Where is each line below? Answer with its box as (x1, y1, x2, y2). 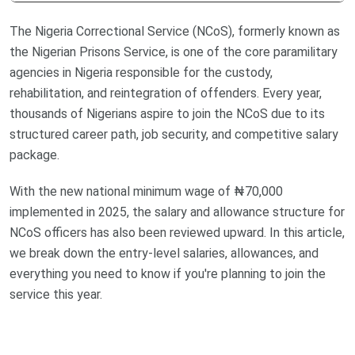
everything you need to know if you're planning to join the (10, 266, 326, 282)
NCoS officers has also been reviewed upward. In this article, (10, 225, 345, 241)
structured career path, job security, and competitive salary (10, 127, 338, 143)
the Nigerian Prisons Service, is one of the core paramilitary (10, 44, 338, 60)
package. (10, 147, 59, 163)
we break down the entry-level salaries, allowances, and (10, 246, 319, 261)
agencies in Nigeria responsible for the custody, (10, 65, 273, 81)
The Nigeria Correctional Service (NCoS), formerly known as (10, 24, 340, 40)
